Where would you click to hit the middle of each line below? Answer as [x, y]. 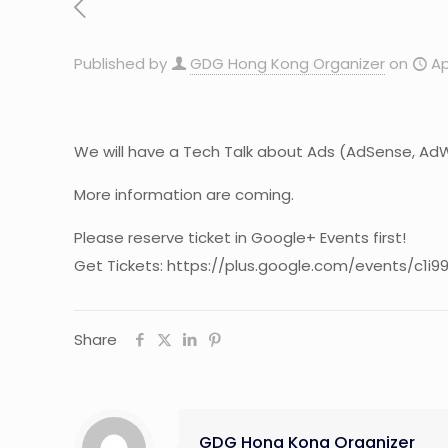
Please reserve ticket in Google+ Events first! [240, 237]
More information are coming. [184, 194]
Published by [120, 63]
